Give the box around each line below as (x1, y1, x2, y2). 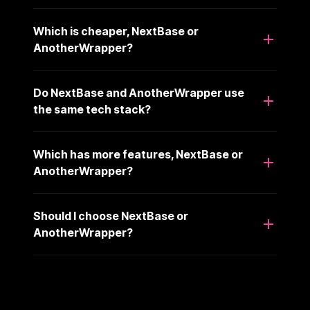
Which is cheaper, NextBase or (33, 24, 199, 38)
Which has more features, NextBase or (33, 147, 243, 161)
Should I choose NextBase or (33, 209, 188, 223)
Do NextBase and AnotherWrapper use (33, 86, 244, 100)
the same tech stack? (33, 102, 151, 116)
